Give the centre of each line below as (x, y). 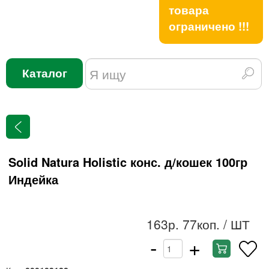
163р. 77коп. (183, 224)
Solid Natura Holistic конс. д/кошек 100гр (128, 162)
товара (189, 10)
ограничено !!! (209, 26)
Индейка (33, 179)
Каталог (44, 73)
